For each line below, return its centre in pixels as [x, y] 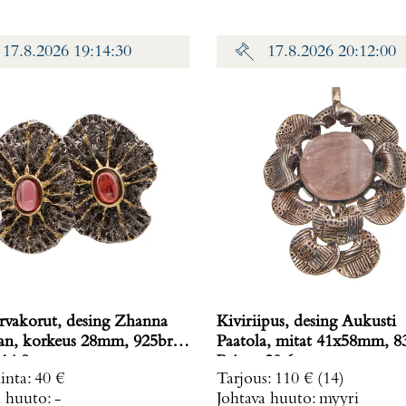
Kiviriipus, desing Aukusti [306, 323]
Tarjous [242, 380]
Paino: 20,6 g [261, 362]
